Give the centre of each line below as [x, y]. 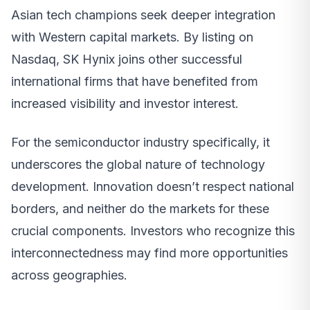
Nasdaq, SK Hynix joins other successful [127, 60]
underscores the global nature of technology [138, 165]
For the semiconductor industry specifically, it [140, 143]
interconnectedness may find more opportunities [149, 253]
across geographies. [69, 275]
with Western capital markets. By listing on [132, 37]
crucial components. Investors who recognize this [153, 231]
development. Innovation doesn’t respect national [153, 187]
